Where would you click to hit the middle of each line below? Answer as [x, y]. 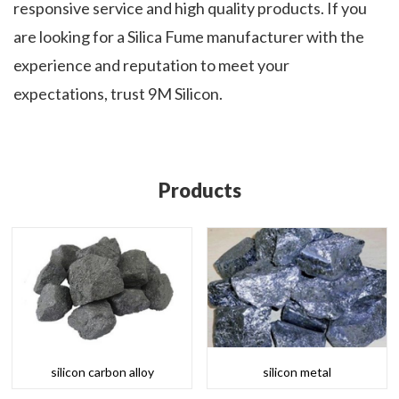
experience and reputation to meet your [151, 65]
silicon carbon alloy [102, 372]
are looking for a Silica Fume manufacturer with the [189, 37]
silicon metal [297, 372]
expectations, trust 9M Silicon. [118, 94]
